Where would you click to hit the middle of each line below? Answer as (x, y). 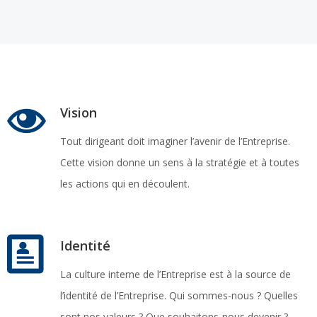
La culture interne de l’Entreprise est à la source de (175, 274)
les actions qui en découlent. (125, 184)
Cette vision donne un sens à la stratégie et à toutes (180, 162)
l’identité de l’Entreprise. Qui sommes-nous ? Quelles (179, 295)
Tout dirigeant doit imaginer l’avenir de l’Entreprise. (175, 141)
